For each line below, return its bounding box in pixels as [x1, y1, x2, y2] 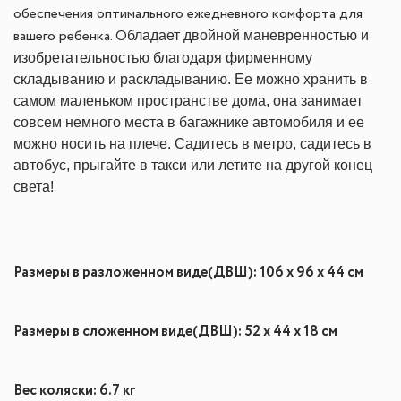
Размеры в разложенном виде [13, 262, 208, 283]
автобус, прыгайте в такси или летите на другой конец [13, 158, 372, 173]
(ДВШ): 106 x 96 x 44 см [208, 262, 363, 283]
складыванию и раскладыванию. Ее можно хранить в [13, 72, 368, 87]
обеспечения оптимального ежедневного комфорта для [13, 7, 363, 21]
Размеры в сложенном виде [13, 321, 192, 342]
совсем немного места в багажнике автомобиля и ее [13, 115, 364, 130]
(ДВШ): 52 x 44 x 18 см [192, 321, 337, 342]
